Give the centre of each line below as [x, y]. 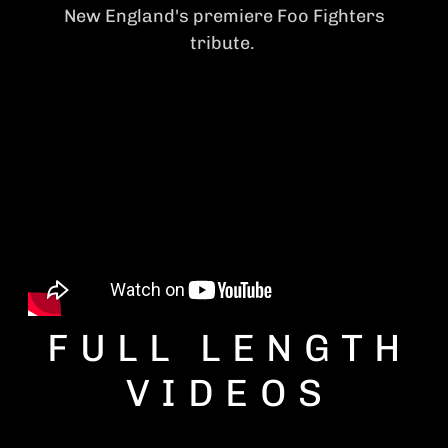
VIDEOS [229, 392]
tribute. [224, 43]
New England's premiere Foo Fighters [224, 16]
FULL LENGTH [229, 347]
